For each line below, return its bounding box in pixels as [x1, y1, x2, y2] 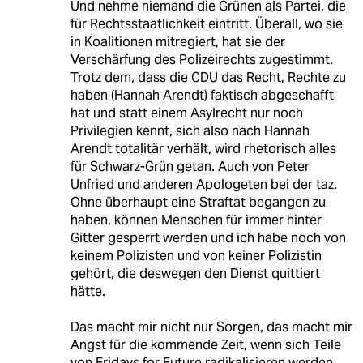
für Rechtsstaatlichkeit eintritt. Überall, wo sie [70, 15, 343, 33]
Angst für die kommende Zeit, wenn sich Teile [70, 336, 341, 354]
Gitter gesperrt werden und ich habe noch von [70, 229, 346, 247]
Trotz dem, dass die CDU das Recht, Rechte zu [70, 69, 346, 87]
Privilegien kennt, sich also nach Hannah [70, 122, 310, 140]
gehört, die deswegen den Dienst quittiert [70, 265, 320, 283]
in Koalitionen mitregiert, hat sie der [70, 33, 285, 51]
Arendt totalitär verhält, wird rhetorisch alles [70, 140, 336, 158]
